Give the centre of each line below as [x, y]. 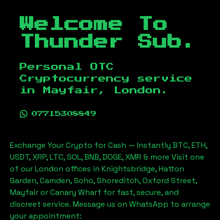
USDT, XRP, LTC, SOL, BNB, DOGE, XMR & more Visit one [107, 157]
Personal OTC [67, 67]
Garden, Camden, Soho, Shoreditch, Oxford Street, [103, 180]
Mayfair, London [102, 90]
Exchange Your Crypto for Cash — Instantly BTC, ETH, [109, 145]
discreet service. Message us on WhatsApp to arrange [110, 204]
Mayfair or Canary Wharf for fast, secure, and [94, 192]
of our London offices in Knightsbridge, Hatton [97, 169]
